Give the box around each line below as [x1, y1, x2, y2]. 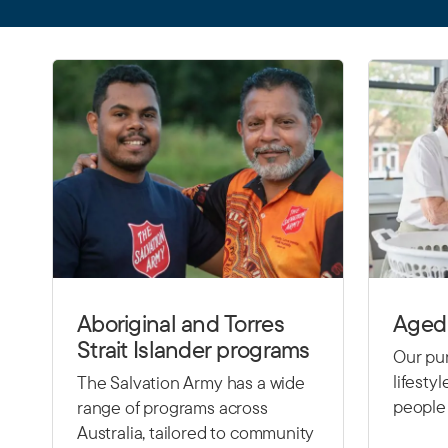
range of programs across [77, 395, 268, 419]
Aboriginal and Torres [77, 307, 284, 338]
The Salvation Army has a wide [77, 370, 305, 394]
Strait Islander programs [77, 333, 310, 364]
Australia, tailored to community [77, 420, 315, 444]
